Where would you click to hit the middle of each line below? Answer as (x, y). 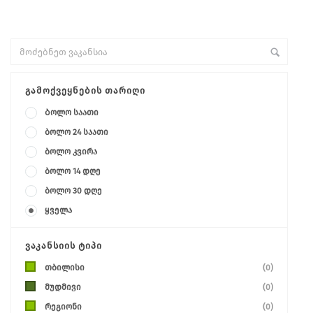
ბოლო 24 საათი (77, 132)
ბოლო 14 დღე (73, 172)
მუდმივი (63, 287)
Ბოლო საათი (72, 113)
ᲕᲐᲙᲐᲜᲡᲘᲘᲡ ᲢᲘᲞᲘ (64, 246)
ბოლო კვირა (71, 152)
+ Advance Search (40, 10)
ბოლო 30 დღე (73, 191)
